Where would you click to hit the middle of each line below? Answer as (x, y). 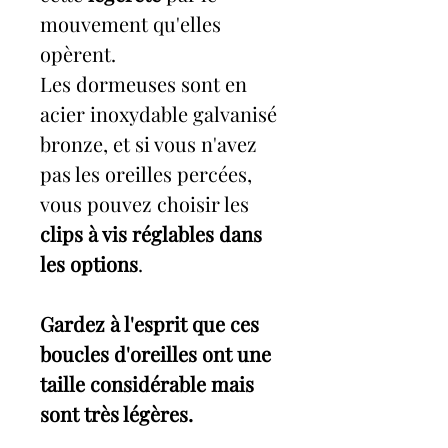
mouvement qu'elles (130, 24)
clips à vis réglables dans (151, 234)
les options (89, 264)
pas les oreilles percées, (146, 174)
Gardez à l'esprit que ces (149, 324)
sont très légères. (116, 414)
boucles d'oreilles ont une (155, 354)
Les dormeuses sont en (143, 84)
